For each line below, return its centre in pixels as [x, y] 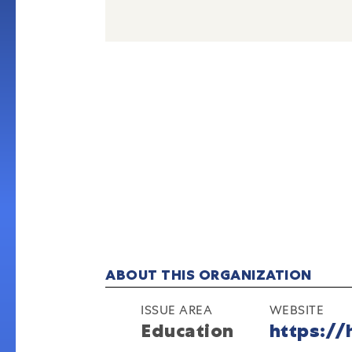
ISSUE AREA [177, 310]
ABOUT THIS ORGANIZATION [209, 275]
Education [187, 331]
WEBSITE [297, 310]
